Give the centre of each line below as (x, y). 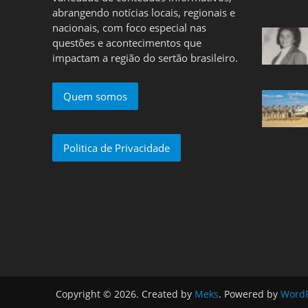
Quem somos (95, 97)
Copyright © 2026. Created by (125, 294)
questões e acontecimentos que (126, 43)
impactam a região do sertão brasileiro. (145, 58)
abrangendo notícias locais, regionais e (143, 13)
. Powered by (249, 294)
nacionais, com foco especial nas (129, 28)
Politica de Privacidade (116, 148)
